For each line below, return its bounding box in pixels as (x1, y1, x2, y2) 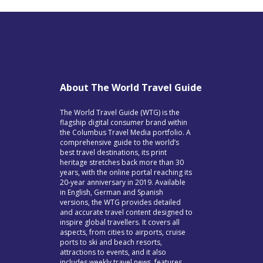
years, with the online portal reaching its (60, 167, 192, 177)
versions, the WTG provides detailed (60, 197, 181, 207)
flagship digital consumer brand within (60, 117, 187, 127)
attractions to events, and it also (60, 247, 166, 257)
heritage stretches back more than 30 (60, 157, 184, 167)
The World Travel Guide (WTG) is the (60, 107, 180, 117)
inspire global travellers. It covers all (60, 217, 180, 227)
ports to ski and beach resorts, (60, 237, 162, 247)
